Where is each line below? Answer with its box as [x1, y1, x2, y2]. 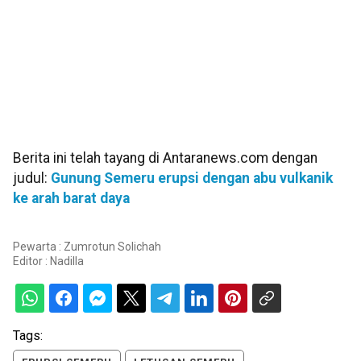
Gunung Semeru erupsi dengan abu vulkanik [51, 169, 333, 186]
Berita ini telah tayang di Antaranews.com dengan [13, 149, 317, 166]
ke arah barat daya [13, 189, 130, 206]
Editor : [13, 255, 50, 268]
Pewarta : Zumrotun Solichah [13, 240, 161, 254]
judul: [13, 169, 51, 186]
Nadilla [50, 255, 84, 268]
